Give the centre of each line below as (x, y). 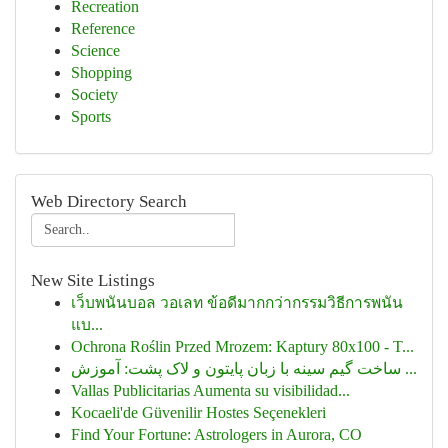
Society (94, 94)
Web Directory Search (109, 201)
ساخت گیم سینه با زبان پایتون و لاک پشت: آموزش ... (409, 368)
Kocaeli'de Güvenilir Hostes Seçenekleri (198, 412)
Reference (103, 28)
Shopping (101, 72)
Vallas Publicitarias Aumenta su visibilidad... (210, 390)
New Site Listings (93, 280)
